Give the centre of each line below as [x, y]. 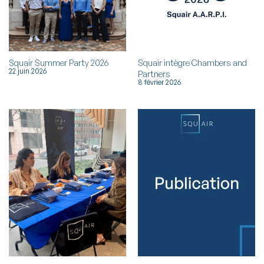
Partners [154, 74]
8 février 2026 [159, 82]
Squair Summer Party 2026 [59, 63]
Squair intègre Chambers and [192, 63]
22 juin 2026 [28, 71]
